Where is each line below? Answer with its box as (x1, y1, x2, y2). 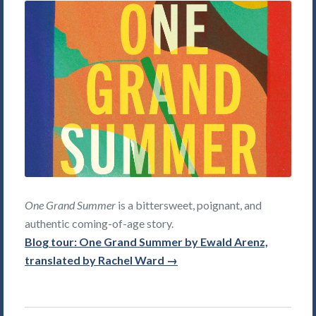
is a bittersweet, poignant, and (116, 197, 262, 212)
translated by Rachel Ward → (25, 253, 178, 267)
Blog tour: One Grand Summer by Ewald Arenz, (25, 234, 268, 248)
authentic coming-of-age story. (25, 216, 174, 230)
